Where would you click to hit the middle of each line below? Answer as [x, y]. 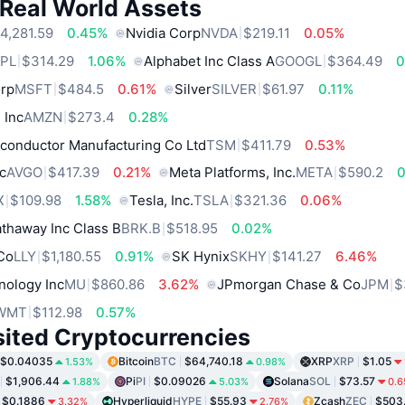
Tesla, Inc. [162, 201]
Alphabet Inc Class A [210, 61]
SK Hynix [201, 257]
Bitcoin [136, 361]
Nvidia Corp [164, 33]
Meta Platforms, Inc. [233, 173]
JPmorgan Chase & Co [289, 285]
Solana [292, 381]
